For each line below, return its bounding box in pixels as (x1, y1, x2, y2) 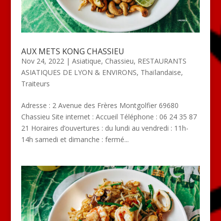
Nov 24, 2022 (21, 56, 64, 66)
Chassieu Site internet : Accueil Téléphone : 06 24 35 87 (21, 112, 197, 122)
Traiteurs (21, 79, 50, 89)
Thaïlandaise (140, 68, 181, 77)
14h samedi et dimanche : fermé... (21, 135, 129, 145)
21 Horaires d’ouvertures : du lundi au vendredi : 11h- (21, 123, 188, 133)
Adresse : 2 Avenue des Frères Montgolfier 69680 (21, 101, 179, 110)
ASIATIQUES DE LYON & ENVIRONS (21, 68, 137, 77)
